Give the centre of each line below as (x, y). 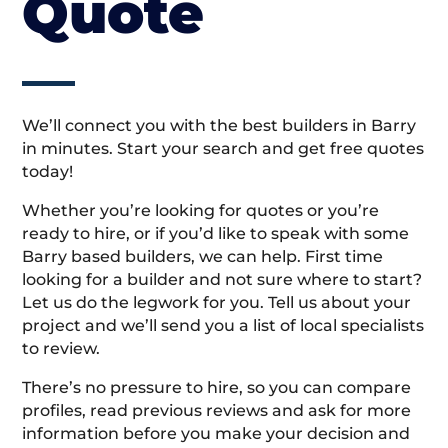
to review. (61, 349)
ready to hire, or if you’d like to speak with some (216, 234)
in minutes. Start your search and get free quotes (223, 149)
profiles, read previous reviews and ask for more (217, 411)
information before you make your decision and (216, 434)
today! (48, 172)
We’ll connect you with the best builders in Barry (219, 126)
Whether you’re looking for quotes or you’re (201, 211)
